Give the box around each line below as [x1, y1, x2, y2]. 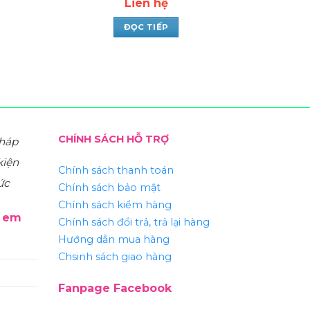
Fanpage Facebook [57, 282, 172, 295]
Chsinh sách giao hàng [57, 250, 172, 264]
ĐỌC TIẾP [123, 21, 169, 32]
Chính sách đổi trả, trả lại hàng [57, 216, 210, 229]
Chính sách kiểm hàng [57, 199, 172, 212]
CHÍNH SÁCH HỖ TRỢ [57, 132, 169, 145]
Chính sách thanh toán [57, 164, 174, 177]
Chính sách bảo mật [57, 181, 161, 194]
